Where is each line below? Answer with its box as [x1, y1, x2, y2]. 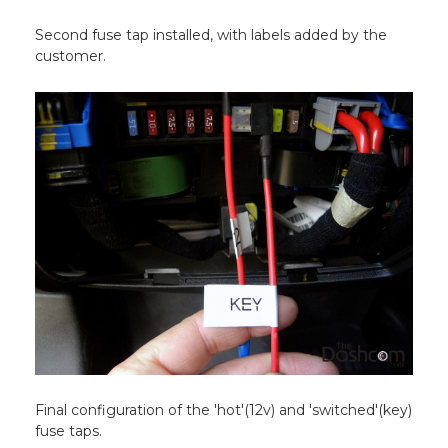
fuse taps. [35, 421, 103, 440]
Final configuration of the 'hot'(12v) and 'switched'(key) [35, 400, 413, 419]
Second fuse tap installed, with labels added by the [35, 26, 388, 45]
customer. [35, 47, 107, 66]
